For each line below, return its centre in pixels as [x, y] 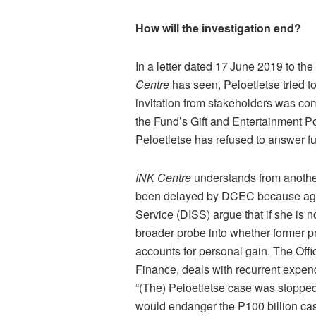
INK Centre [165, 178]
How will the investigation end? [218, 28]
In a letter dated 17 [182, 66]
